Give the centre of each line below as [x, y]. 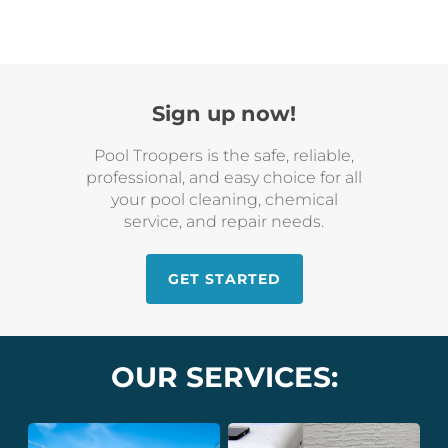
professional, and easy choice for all [224, 177]
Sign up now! [224, 113]
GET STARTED [224, 278]
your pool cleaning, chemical [224, 199]
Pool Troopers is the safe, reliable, [224, 155]
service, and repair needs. [224, 221]
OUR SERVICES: [224, 377]
